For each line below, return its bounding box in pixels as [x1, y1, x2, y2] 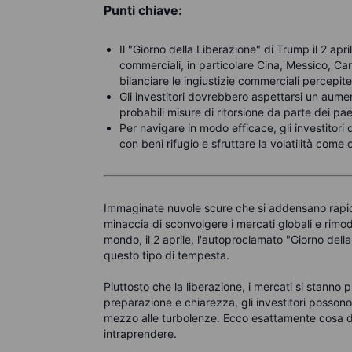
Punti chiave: [104, 2, 182, 18]
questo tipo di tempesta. [104, 248, 229, 262]
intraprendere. [104, 327, 177, 340]
